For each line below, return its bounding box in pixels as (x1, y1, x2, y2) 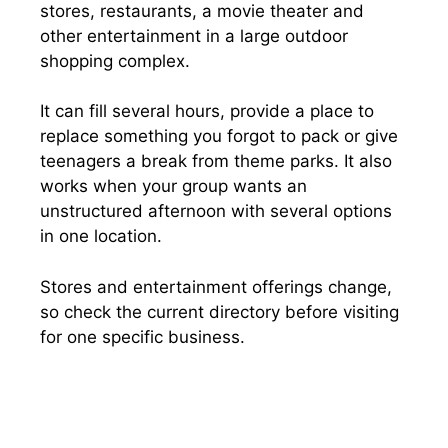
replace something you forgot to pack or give (40, 126, 398, 146)
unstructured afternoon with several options (40, 201, 392, 221)
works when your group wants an (40, 176, 307, 196)
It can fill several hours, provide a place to (40, 101, 374, 121)
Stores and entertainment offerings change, (40, 276, 392, 297)
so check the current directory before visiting (40, 301, 399, 322)
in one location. (40, 226, 162, 246)
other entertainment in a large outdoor (40, 25, 348, 46)
